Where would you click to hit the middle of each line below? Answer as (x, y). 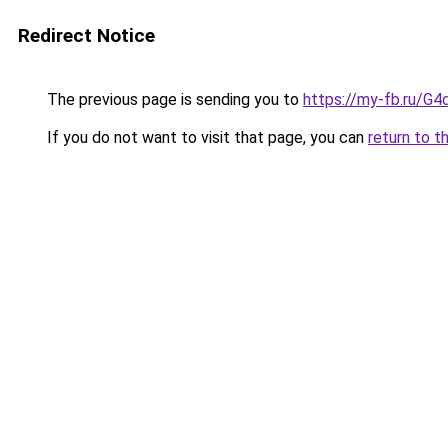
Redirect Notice (86, 35)
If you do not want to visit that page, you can (205, 137)
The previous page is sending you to (173, 99)
